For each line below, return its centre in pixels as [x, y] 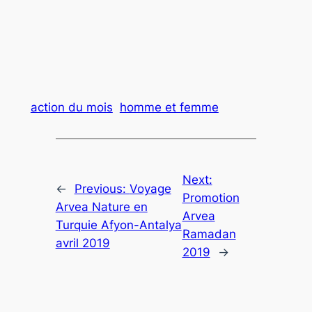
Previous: [102, 189]
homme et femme [169, 108]
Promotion [211, 198]
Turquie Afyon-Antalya [118, 225]
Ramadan [209, 234]
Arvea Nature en [101, 207]
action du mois [71, 108]
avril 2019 [83, 243]
